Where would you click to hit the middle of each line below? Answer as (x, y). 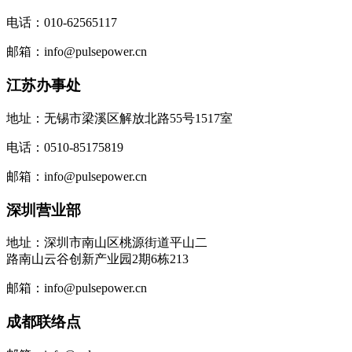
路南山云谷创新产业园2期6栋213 (97, 259)
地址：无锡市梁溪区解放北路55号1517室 (119, 118)
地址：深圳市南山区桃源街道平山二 (107, 243)
